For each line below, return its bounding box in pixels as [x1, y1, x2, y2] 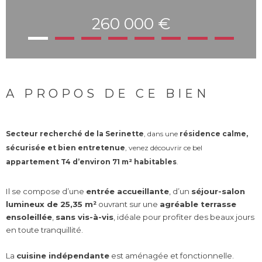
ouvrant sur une [96, 199, 160, 209]
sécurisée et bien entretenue [6, 143, 125, 153]
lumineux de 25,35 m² [6, 199, 96, 209]
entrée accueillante [86, 186, 169, 196]
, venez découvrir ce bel [125, 143, 202, 153]
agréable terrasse [160, 199, 236, 209]
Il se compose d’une [6, 186, 86, 196]
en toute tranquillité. [6, 225, 83, 235]
